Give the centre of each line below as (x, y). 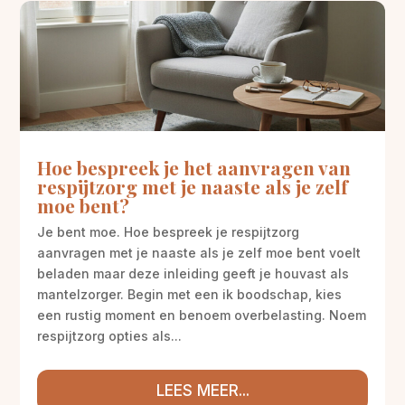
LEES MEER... (202, 390)
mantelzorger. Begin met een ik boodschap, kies (190, 294)
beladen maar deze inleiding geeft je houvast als (193, 273)
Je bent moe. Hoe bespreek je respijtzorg (169, 231)
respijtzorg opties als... (110, 335)
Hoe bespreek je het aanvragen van (194, 167)
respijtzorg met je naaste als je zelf (193, 186)
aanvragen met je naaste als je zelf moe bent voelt (199, 252)
